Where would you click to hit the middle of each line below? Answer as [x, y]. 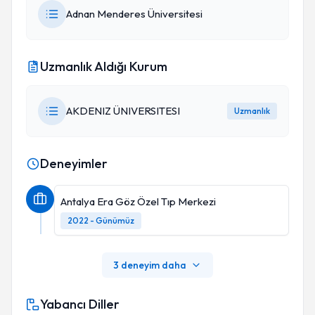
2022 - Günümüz [101, 220]
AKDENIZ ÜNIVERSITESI [123, 111]
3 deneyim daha [150, 265]
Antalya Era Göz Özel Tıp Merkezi [138, 201]
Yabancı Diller [80, 304]
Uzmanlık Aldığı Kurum [104, 66]
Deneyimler [74, 163]
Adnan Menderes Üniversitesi [134, 14]
